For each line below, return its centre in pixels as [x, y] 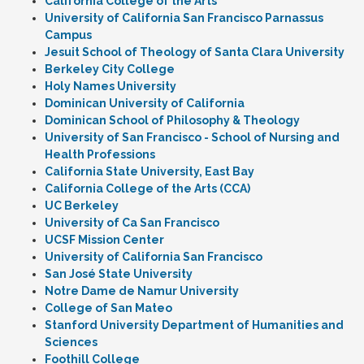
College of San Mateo [108, 308]
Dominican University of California [145, 103]
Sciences [71, 342]
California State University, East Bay [149, 171]
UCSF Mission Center [104, 240]
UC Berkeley [82, 206]
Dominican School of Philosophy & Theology [172, 120]
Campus [68, 35]
